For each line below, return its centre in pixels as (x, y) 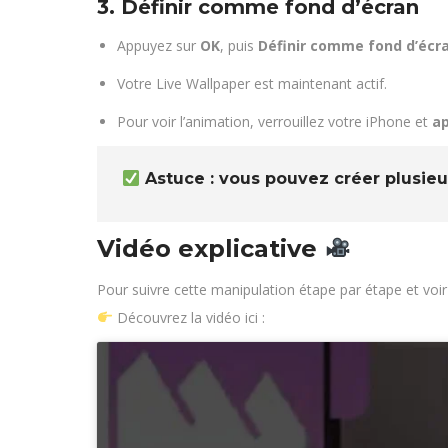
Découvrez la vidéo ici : (188, 317)
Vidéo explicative (210, 248)
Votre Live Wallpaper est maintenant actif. (252, 83)
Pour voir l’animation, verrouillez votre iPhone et (274, 121)
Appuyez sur (158, 45)
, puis (239, 45)
